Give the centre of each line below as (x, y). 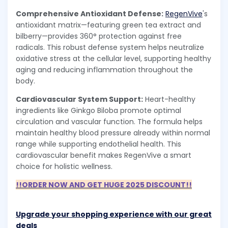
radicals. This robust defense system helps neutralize (110, 48)
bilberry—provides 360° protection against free (99, 36)
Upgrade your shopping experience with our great (114, 215)
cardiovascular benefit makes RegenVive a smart (104, 155)
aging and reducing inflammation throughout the (104, 70)
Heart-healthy (169, 99)
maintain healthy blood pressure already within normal (113, 133)
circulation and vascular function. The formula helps (109, 122)
